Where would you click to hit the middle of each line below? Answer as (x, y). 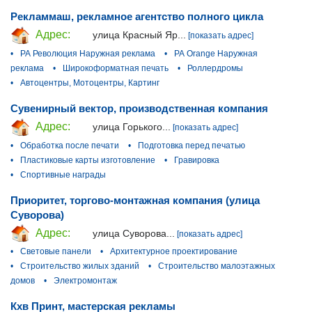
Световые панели (56, 252)
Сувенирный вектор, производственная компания (139, 108)
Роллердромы (215, 68)
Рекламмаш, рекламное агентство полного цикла (137, 17)
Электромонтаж (85, 281)
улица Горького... (132, 126)
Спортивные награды (63, 174)
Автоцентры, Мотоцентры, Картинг (90, 83)
